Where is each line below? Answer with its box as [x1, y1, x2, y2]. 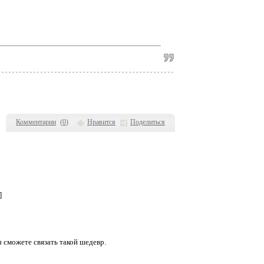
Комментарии [16, 118, 56, 126]
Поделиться [130, 118, 165, 126]
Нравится [87, 118, 115, 126]
